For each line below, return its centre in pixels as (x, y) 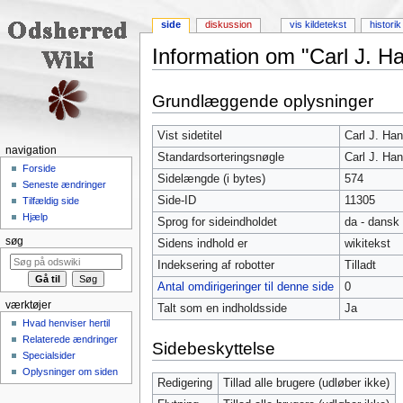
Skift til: (174, 76)
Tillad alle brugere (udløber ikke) (306, 383)
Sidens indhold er (202, 243)
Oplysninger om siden (71, 372)
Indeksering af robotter (215, 265)
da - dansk (372, 222)
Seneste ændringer (65, 185)
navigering (222, 76)
